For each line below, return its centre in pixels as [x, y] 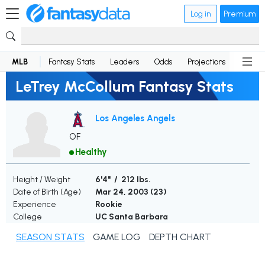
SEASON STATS [50, 237]
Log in [201, 14]
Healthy [91, 152]
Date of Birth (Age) [47, 192]
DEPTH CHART [180, 237]
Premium [240, 14]
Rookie [109, 205]
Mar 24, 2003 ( [124, 192]
